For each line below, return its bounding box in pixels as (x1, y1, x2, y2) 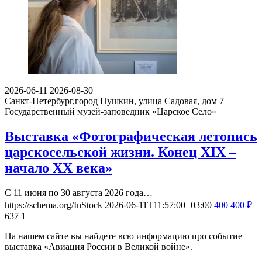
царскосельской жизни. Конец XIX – (5, 144, 236, 160)
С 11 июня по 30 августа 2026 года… (5, 187, 153, 198)
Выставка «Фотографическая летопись (5, 128, 257, 144)
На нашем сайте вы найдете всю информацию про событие (5, 230, 242, 241)
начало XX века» (5, 160, 112, 175)
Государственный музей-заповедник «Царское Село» (5, 106, 216, 116)
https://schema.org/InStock (5, 199, 102, 210)
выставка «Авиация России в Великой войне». (5, 241, 192, 251)
